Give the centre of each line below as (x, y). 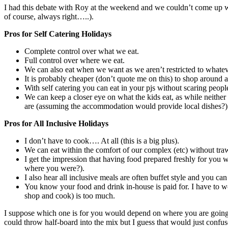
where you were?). (54, 168)
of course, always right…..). (49, 16)
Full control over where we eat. (75, 60)
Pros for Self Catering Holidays (58, 34)
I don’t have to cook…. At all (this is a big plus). (102, 140)
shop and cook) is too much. (70, 195)
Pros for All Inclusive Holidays (56, 123)
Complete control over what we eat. (82, 51)
